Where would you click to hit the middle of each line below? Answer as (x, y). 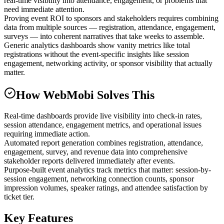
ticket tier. (19, 197)
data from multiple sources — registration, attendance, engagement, (110, 27)
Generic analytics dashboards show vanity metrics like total (97, 45)
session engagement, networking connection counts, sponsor (99, 179)
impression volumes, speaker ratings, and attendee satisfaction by (106, 188)
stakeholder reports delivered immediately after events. (89, 161)
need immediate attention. (44, 9)
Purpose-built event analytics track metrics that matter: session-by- (107, 170)
